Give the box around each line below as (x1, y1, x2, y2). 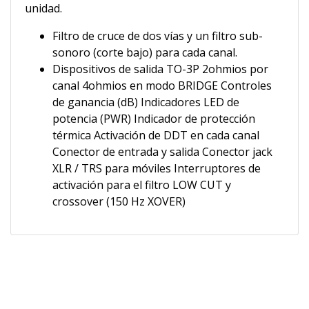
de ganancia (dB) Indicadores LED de (52, 94, 239, 110)
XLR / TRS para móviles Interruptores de (52, 161, 261, 177)
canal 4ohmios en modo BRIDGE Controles (52, 78, 272, 94)
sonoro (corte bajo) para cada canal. (52, 45, 237, 61)
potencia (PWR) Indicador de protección (52, 111, 255, 127)
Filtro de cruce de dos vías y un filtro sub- (52, 28, 263, 44)
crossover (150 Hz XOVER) (52, 194, 186, 210)
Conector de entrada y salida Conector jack (52, 144, 272, 160)
